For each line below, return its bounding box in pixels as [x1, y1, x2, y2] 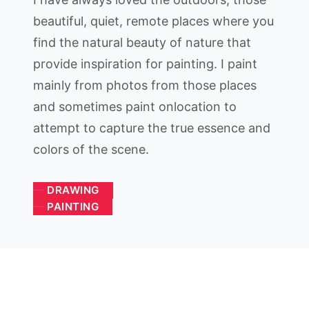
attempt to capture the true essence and [33, 121, 270, 135]
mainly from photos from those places [33, 78, 257, 92]
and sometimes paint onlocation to [33, 99, 237, 114]
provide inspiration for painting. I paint [33, 57, 257, 71]
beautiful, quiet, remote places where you [33, 14, 274, 28]
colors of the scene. [33, 142, 149, 157]
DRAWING [47, 183, 99, 197]
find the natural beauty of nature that [33, 35, 251, 50]
